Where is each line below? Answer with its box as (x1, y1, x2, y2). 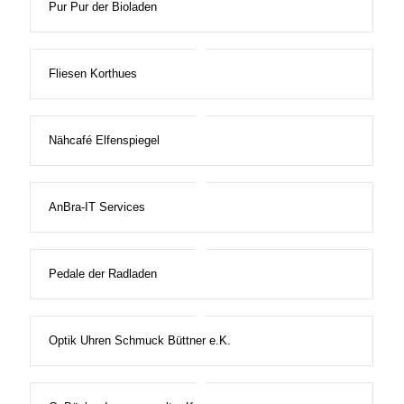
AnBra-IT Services (48, 200, 145, 215)
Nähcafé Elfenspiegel (48, 133, 160, 148)
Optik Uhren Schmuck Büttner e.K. (48, 334, 231, 348)
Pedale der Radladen (48, 267, 157, 281)
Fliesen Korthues (48, 67, 137, 81)
